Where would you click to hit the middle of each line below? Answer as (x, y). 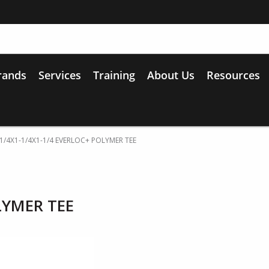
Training (114, 75)
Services (60, 75)
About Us (171, 75)
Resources (233, 75)
